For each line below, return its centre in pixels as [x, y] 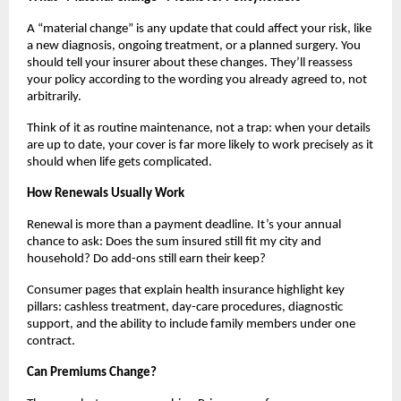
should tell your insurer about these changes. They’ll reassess [190, 63]
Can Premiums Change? [92, 372]
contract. [51, 341]
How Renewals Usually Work [106, 193]
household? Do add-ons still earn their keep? [148, 259]
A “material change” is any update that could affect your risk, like [199, 29]
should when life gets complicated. [119, 162]
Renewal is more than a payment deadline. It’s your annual [184, 225]
